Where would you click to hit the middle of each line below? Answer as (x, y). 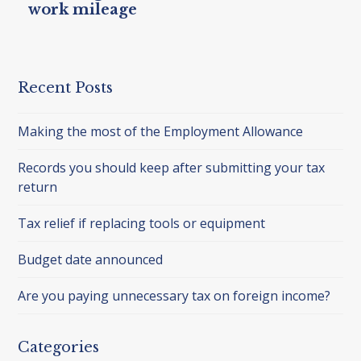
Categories (59, 347)
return (38, 187)
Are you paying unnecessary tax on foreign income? (174, 295)
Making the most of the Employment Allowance (161, 131)
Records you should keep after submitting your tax (172, 167)
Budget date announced (91, 259)
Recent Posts (66, 87)
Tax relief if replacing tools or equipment (142, 223)
